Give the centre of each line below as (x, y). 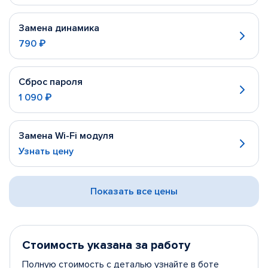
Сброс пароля (51, 82)
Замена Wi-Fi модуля (66, 136)
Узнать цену (46, 151)
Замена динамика (59, 28)
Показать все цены (134, 191)
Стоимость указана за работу (106, 245)
